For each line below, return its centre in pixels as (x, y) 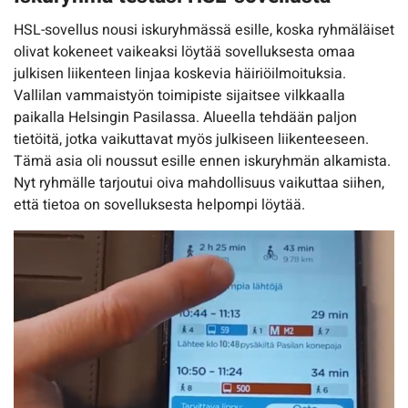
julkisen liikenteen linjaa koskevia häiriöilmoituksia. (180, 74)
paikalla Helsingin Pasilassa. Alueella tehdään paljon (185, 118)
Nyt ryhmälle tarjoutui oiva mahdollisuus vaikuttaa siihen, (199, 184)
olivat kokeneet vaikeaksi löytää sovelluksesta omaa (184, 52)
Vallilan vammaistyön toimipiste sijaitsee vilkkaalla (179, 96)
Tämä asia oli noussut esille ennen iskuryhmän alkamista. (202, 162)
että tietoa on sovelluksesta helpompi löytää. (159, 205)
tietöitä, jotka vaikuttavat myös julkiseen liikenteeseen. (191, 140)
